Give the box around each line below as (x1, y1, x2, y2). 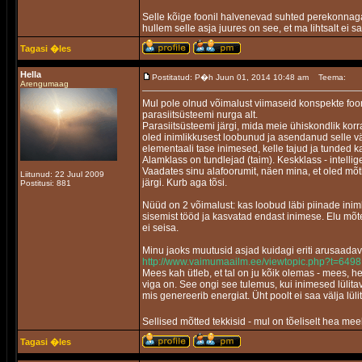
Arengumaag (20, 79, 69, 88)
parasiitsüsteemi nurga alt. (142, 109, 258, 120)
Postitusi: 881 (20, 179, 71, 187)
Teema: (318, 73, 346, 82)
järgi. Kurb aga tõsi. (142, 177, 227, 188)
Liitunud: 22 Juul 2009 (20, 170, 104, 179)
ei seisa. (142, 222, 179, 234)
